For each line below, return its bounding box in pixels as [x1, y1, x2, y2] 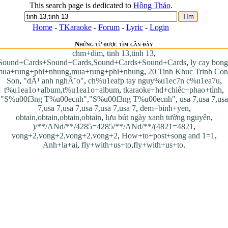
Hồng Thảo [133, 1, 170, 10]
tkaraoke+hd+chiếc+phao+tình [123, 85, 222, 94]
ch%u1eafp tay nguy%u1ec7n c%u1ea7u [88, 76, 220, 85]
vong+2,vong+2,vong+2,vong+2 [11, 131, 118, 140]
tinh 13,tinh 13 [107, 49, 154, 58]
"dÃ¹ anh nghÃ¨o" [23, 76, 84, 85]
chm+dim [72, 49, 103, 58]
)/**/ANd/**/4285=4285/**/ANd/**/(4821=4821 [33, 122, 193, 131]
